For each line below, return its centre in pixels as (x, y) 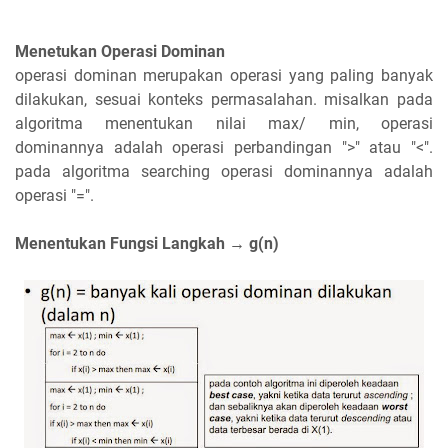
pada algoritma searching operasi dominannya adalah (224, 172)
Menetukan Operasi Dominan (120, 52)
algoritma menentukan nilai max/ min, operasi (224, 124)
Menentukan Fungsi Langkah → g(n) (147, 244)
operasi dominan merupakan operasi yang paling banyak (224, 76)
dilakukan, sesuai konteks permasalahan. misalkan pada (224, 100)
